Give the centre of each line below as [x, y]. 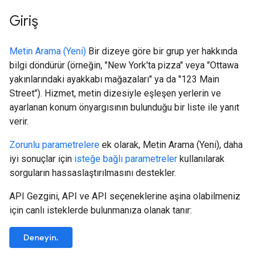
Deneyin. [41, 237]
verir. [19, 121]
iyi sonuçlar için [42, 159]
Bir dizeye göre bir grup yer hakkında [162, 51]
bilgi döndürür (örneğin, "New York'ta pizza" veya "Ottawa [124, 65]
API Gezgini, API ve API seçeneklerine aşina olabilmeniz [125, 196]
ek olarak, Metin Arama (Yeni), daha [171, 145]
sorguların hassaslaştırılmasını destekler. [93, 173]
